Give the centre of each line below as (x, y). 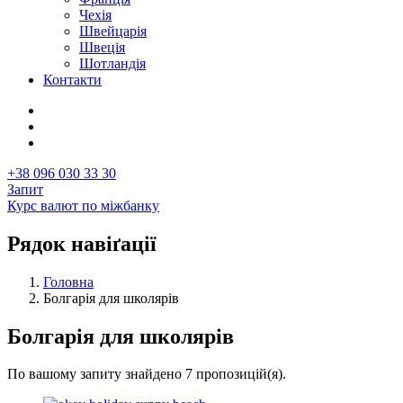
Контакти (72, 79)
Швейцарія (113, 31)
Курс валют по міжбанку (83, 205)
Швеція (102, 47)
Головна (68, 282)
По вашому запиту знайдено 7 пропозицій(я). (147, 374)
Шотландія (112, 63)
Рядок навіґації (82, 243)
